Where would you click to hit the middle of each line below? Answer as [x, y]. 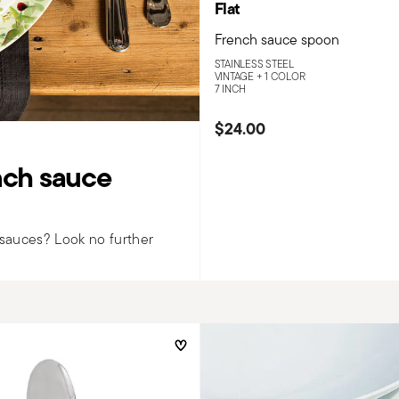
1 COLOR [285, 76]
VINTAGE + [240, 76]
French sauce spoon [277, 39]
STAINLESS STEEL [254, 63]
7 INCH [230, 88]
